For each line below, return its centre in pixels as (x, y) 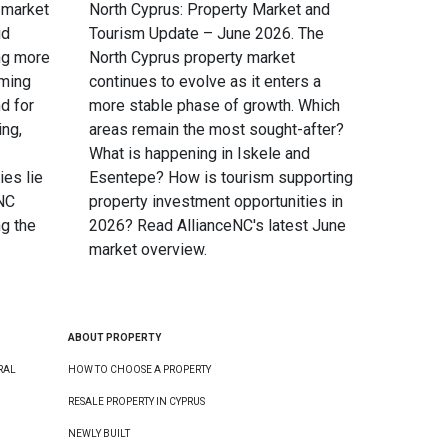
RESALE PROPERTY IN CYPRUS (137, 401)
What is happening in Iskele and (199, 153)
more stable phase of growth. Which (214, 105)
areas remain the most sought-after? (216, 129)
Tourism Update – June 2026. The (206, 33)
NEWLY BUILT (99, 433)
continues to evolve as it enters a (205, 81)
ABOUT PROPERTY (115, 337)
